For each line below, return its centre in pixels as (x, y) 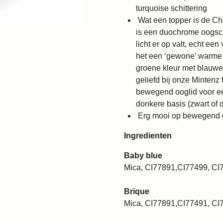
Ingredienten (148, 135)
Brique (137, 191)
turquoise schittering (171, 8)
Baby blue (143, 155)
